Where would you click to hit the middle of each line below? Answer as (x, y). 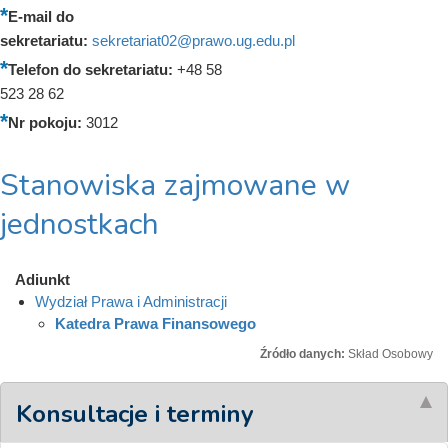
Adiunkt (42, 279)
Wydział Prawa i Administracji (131, 301)
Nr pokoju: (47, 122)
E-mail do (41, 16)
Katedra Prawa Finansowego (155, 323)
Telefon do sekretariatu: (92, 69)
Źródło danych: (304, 353)
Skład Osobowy (390, 353)
